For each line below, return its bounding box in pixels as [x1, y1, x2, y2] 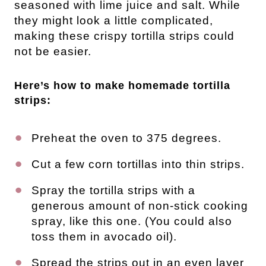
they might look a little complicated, [14, 14, 213, 27]
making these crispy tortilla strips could [14, 29, 235, 42]
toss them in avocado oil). [31, 230, 177, 243]
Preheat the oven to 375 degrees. [31, 131, 221, 144]
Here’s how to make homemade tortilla [14, 79, 230, 91]
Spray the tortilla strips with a [31, 183, 195, 197]
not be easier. [14, 45, 91, 58]
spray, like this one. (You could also [31, 214, 232, 227]
